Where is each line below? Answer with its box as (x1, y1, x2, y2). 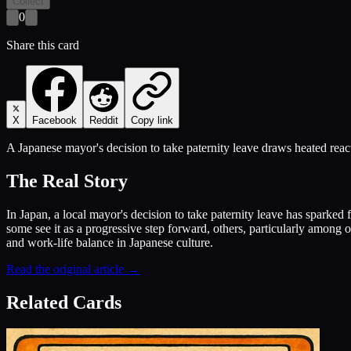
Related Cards (6, 291, 121, 313)
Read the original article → (6, 262, 139, 276)
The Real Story (6, 170, 128, 191)
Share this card (6, 38, 79, 52)
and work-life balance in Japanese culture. (6, 235, 213, 249)
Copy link (131, 114, 173, 126)
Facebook (32, 114, 77, 126)
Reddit (89, 114, 118, 126)
